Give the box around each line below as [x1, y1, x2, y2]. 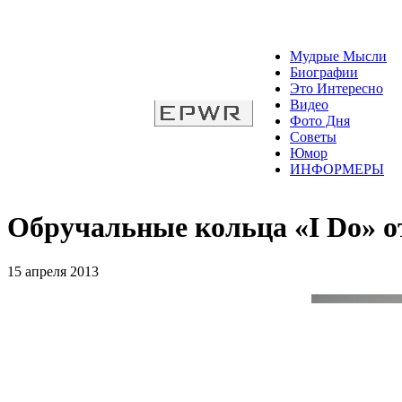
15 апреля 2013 [7, 263, 99, 279]
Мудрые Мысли [290, 48, 387, 64]
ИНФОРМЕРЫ [290, 162, 384, 177]
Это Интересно [290, 81, 383, 96]
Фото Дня [290, 113, 350, 128]
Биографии [290, 65, 358, 80]
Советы [290, 129, 336, 144]
